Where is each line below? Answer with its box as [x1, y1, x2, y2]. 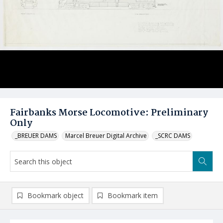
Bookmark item [108, 191, 158, 200]
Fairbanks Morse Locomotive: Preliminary [10, 106, 208, 120]
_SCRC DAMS [155, 131, 190, 140]
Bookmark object [27, 191, 84, 200]
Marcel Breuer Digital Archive [65, 131, 147, 140]
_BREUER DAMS [15, 131, 57, 140]
